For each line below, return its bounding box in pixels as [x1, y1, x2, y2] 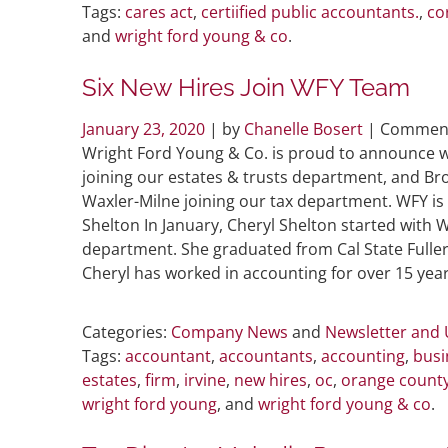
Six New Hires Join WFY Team [82, 72, 410, 102]
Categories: [82, 320, 167, 343]
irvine [184, 368, 226, 391]
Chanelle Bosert [244, 117, 363, 140]
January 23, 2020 [82, 117, 209, 140]
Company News [171, 320, 288, 343]
